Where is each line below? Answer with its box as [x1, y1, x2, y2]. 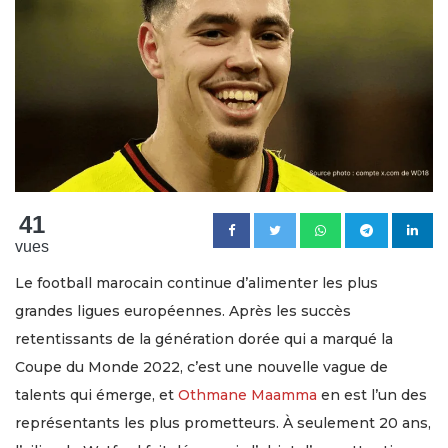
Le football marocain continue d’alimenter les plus [15, 273, 378, 292]
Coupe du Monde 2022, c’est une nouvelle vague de [15, 357, 388, 376]
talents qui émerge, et [15, 385, 178, 404]
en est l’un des [317, 385, 427, 404]
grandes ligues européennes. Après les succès [15, 301, 351, 320]
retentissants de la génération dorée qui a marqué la [15, 329, 393, 348]
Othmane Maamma [178, 385, 317, 404]
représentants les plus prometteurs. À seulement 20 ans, [15, 413, 431, 432]
